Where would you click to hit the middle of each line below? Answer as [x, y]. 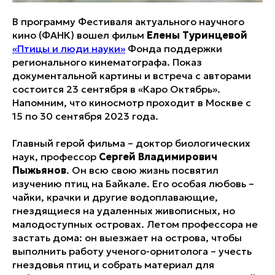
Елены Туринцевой [197, 35]
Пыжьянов [39, 170]
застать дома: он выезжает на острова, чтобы [127, 238]
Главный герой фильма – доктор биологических [131, 143]
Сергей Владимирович [158, 157]
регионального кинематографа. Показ [107, 62]
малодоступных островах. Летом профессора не [135, 224]
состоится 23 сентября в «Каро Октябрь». [116, 89]
